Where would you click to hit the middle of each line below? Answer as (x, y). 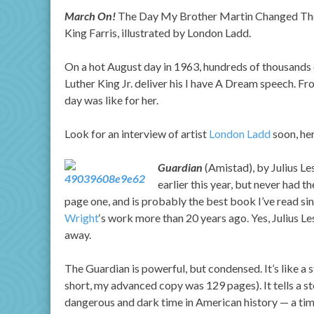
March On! (90, 16)
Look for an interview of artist (137, 134)
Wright (82, 218)
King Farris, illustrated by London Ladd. (158, 33)
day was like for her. (111, 100)
